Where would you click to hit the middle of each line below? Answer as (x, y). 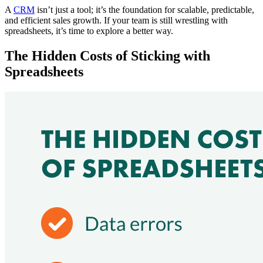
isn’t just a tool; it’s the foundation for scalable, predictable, (144, 9)
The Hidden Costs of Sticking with (107, 55)
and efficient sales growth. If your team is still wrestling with (116, 20)
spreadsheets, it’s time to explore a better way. (89, 31)
